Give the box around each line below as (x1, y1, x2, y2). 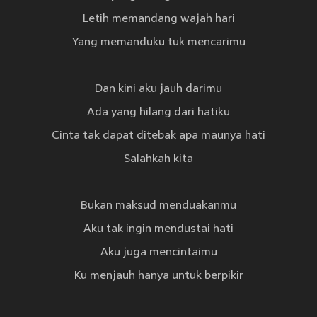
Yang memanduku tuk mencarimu (71, 36, 246, 50)
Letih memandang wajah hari (82, 13, 235, 26)
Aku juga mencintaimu (100, 246, 217, 260)
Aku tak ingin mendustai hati (83, 223, 234, 236)
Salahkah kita (124, 153, 193, 166)
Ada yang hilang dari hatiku (87, 106, 230, 120)
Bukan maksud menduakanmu (81, 200, 236, 213)
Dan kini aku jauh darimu (95, 83, 222, 96)
